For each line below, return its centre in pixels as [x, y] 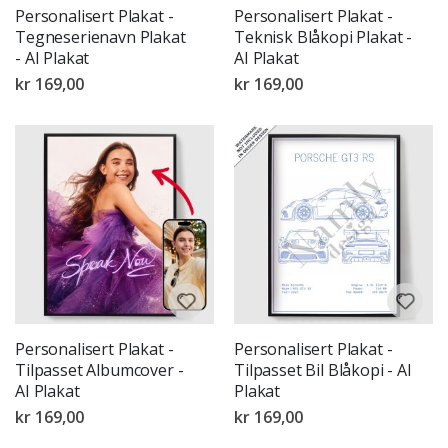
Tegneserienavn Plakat [100, 37]
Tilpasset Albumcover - [99, 370]
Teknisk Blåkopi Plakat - [323, 37]
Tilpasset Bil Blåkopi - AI [323, 370]
